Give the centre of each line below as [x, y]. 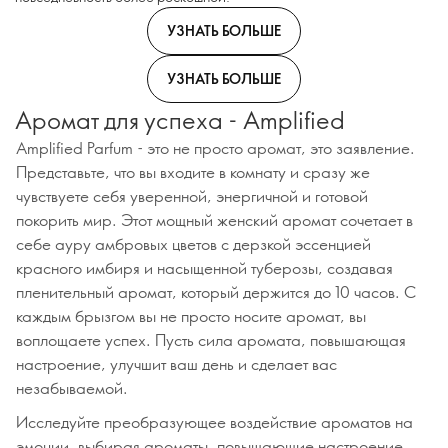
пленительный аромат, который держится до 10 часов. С [216, 291]
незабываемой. [72, 387]
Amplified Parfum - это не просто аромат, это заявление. [215, 147]
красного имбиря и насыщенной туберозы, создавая [204, 267]
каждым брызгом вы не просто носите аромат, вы [191, 315]
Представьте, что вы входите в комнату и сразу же [193, 171]
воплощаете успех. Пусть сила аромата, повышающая [211, 339]
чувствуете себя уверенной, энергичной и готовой [192, 195]
